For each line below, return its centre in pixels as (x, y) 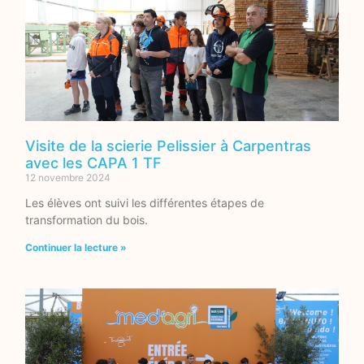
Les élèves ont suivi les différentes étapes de (145, 202)
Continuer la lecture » (76, 247)
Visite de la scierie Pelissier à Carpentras (169, 145)
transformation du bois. (87, 219)
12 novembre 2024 (68, 177)
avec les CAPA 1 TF (94, 162)
